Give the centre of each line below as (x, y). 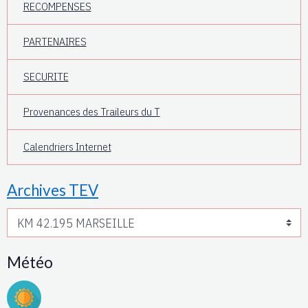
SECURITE (46, 77)
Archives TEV (53, 190)
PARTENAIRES (55, 42)
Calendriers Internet (67, 147)
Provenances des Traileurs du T (91, 112)
